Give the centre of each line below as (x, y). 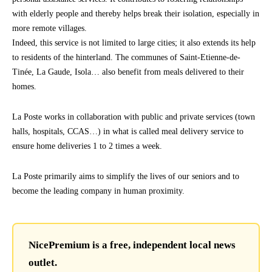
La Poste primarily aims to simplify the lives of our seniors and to (126, 177)
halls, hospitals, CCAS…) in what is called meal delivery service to (128, 132)
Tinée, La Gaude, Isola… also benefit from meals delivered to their (128, 72)
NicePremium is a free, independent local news (132, 245)
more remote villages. (49, 29)
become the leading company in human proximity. (98, 191)
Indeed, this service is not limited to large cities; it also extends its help (134, 43)
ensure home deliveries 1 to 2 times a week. (87, 146)
